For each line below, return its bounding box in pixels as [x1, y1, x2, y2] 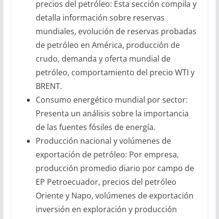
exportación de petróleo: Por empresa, [35, 149, 179, 160]
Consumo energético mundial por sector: [35, 94, 188, 105]
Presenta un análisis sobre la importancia [35, 108, 189, 119]
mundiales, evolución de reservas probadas [35, 26, 197, 37]
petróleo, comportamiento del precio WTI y [35, 67, 195, 78]
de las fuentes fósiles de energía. [35, 122, 157, 132]
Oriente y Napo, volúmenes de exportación [35, 190, 194, 201]
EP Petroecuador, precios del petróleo [35, 176, 176, 187]
